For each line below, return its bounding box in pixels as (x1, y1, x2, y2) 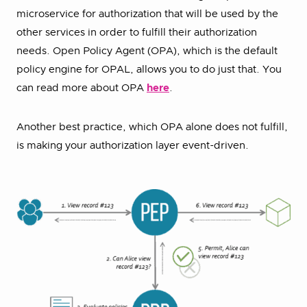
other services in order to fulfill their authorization (16, 27, 257, 38)
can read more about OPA (16, 82, 147, 93)
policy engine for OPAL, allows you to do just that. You (16, 64, 282, 75)
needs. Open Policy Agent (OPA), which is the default (16, 45, 278, 56)
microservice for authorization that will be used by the (16, 8, 278, 19)
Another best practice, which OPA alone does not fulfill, (16, 121, 288, 132)
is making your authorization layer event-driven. (16, 140, 249, 151)
